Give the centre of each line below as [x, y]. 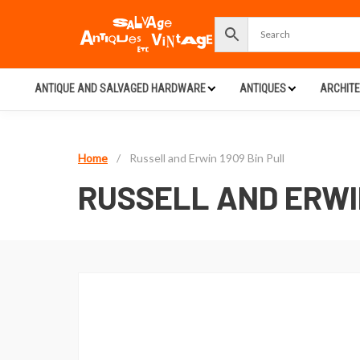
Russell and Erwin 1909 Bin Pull [207, 158]
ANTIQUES [263, 88]
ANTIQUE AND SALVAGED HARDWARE [120, 88]
